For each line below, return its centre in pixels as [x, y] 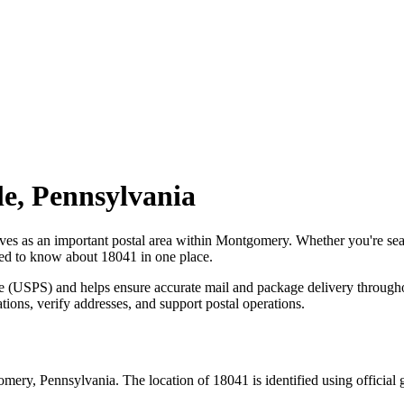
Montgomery [252, 240]
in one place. [175, 256]
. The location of [162, 380]
